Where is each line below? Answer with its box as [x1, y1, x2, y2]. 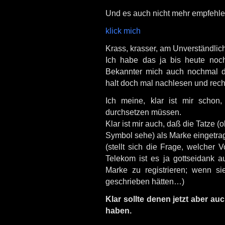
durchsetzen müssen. [105, 107, 181, 117]
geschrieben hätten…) [105, 177, 184, 186]
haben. [105, 206, 132, 215]
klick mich [105, 26, 141, 35]
